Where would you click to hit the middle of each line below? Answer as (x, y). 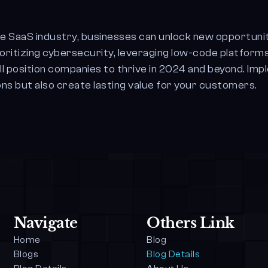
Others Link (191, 223)
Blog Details (173, 254)
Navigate (45, 223)
